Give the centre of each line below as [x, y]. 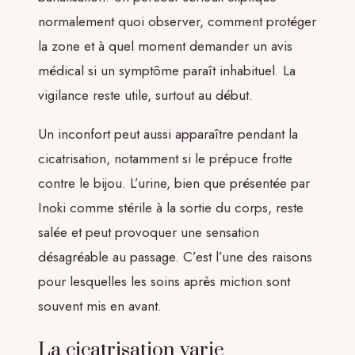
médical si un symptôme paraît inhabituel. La [167, 70]
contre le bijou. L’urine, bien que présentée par [174, 183]
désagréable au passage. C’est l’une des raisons [175, 257]
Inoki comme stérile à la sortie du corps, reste [171, 208]
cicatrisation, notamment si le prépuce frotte [165, 158]
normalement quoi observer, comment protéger [177, 21]
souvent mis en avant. [100, 306]
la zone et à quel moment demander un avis [165, 46]
